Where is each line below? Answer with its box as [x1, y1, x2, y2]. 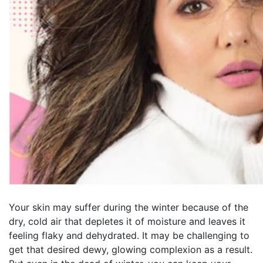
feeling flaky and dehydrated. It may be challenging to [9, 230, 249, 241]
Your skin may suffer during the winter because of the [9, 201, 248, 213]
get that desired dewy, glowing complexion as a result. [9, 244, 252, 255]
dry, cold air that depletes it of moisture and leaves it [9, 215, 245, 227]
